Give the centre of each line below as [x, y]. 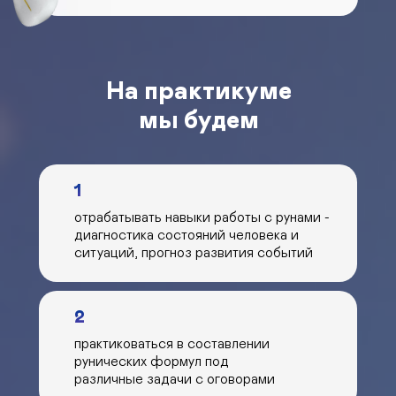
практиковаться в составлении [172, 344]
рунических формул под [152, 362]
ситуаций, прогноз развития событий [194, 253]
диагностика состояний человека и [187, 235]
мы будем [198, 121]
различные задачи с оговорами [175, 379]
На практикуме [198, 92]
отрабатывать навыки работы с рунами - [202, 217]
